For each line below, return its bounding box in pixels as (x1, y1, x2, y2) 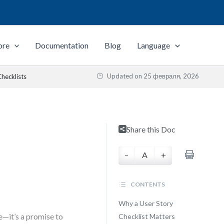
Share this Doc (126, 124, 175, 134)
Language (137, 40, 170, 50)
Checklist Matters (118, 212, 175, 220)
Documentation (35, 40, 89, 50)
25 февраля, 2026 (143, 72, 199, 80)
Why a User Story (118, 199, 173, 207)
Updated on (105, 72, 143, 80)
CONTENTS (129, 180, 165, 188)
